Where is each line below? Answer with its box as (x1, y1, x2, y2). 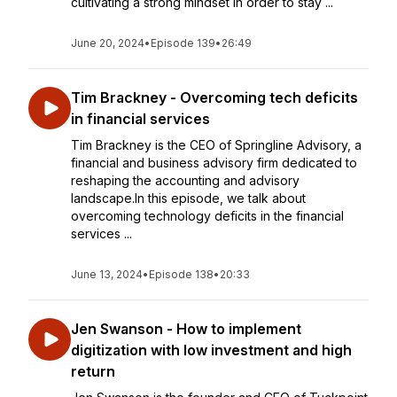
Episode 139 (151, 36, 215, 50)
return (71, 362, 115, 380)
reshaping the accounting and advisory (71, 173, 300, 188)
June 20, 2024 (71, 36, 144, 50)
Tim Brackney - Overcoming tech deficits (71, 89, 358, 106)
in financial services (71, 110, 210, 128)
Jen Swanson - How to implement (71, 320, 301, 338)
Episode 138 (149, 268, 214, 281)
